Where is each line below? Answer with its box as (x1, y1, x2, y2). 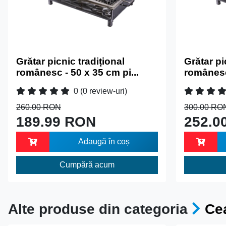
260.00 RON (16, 102, 61, 111)
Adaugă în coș (78, 137, 130, 146)
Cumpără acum (60, 160, 115, 169)
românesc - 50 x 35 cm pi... (16, 67, 139, 78)
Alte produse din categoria (8, 201, 192, 217)
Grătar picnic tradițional (16, 55, 125, 67)
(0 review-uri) (80, 86, 127, 95)
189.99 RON (16, 114, 96, 130)
